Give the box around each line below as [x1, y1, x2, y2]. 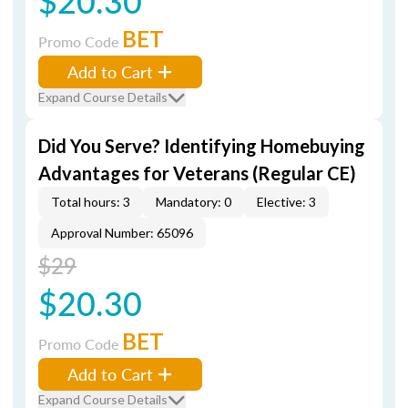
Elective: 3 [257, 194, 316, 209]
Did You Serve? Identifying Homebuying [38, 135, 365, 157]
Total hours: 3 [51, 194, 130, 209]
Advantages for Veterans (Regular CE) [38, 162, 356, 184]
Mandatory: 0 [156, 194, 231, 209]
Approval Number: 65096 [51, 225, 193, 240]
